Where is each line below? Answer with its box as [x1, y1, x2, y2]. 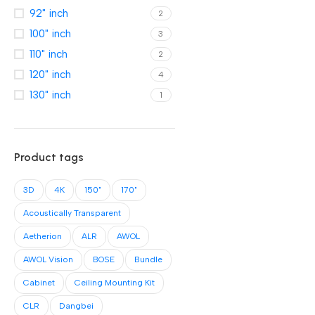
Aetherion [23, 231, 62, 241]
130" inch [30, 89, 71, 101]
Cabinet [23, 278, 55, 288]
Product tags [14, 150, 84, 164]
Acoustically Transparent [23, 208, 121, 218]
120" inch [30, 68, 71, 81]
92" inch [30, 7, 68, 20]
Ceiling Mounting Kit [75, 278, 155, 288]
